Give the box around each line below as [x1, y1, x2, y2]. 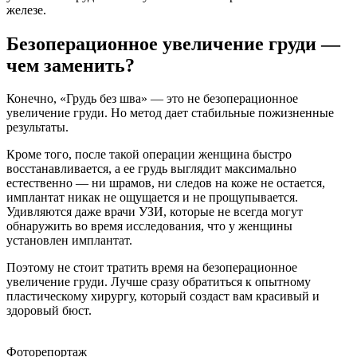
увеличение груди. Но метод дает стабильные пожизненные [6, 106, 334, 120]
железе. [6, 2, 46, 17]
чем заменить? [6, 54, 135, 76]
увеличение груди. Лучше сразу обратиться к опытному [6, 275, 311, 289]
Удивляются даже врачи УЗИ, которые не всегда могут [6, 205, 303, 219]
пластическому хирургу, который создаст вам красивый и [6, 289, 320, 304]
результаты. [6, 120, 72, 135]
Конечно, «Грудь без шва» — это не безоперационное [6, 92, 298, 106]
